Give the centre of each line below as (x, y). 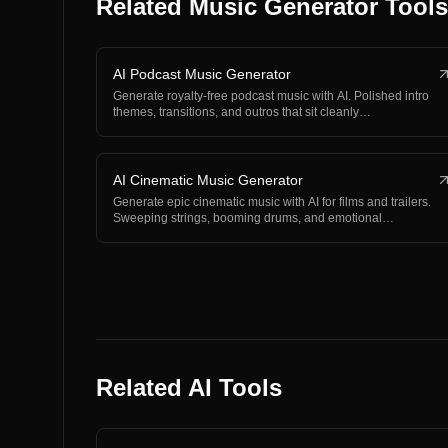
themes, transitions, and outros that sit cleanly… (242, 112)
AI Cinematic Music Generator (208, 180)
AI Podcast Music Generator (202, 74)
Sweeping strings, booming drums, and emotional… (253, 218)
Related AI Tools (189, 387)
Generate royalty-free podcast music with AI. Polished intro (271, 96)
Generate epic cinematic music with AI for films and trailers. (272, 202)
